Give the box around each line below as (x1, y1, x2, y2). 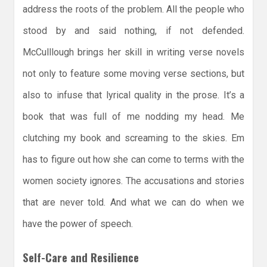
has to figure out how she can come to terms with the (23, 154, 244, 166)
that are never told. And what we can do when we (23, 197, 244, 209)
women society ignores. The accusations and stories (23, 175, 244, 187)
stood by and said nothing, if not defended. (23, 25, 244, 37)
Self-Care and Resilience (23, 249, 139, 266)
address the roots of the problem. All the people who (23, 4, 244, 15)
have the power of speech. (23, 218, 133, 230)
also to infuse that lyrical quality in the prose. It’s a (23, 89, 244, 101)
